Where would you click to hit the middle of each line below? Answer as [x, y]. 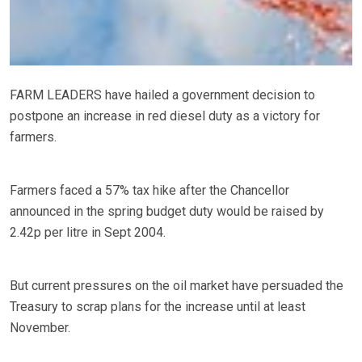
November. [40, 328]
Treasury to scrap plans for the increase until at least [158, 307]
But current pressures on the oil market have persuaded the [177, 286]
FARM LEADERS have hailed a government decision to [162, 95]
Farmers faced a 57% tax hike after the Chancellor [149, 191]
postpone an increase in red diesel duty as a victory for [165, 116]
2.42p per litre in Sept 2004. [88, 233]
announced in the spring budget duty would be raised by [167, 212]
